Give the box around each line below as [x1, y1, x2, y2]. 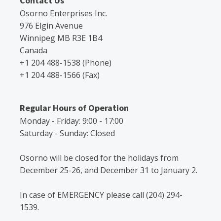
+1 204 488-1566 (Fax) [20, 69, 100, 80]
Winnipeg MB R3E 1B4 [20, 32, 102, 43]
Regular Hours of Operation [20, 102, 129, 113]
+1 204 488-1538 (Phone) [20, 57, 111, 68]
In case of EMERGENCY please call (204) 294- [20, 189, 183, 200]
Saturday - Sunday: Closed [20, 127, 115, 139]
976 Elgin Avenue [20, 20, 83, 31]
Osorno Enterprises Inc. [20, 7, 107, 19]
